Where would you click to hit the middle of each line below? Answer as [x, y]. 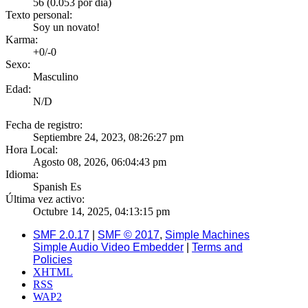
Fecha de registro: [44, 124]
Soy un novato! [66, 27]
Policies [53, 259]
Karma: [22, 39]
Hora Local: [32, 149]
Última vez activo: [45, 199]
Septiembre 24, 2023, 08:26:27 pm [108, 137]
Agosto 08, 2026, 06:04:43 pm [100, 162]
